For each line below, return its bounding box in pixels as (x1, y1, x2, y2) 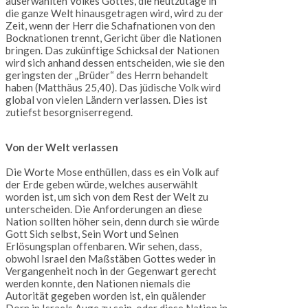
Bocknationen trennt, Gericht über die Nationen (5, 32, 221, 45)
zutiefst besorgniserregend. (5, 106, 133, 119)
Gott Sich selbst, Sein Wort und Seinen (5, 228, 179, 241)
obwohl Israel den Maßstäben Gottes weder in (5, 252, 216, 265)
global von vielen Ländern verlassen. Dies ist (5, 93, 208, 107)
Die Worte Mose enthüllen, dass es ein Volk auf (5, 166, 219, 179)
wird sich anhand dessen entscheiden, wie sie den (5, 56, 225, 69)
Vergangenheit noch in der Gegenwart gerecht (5, 265, 217, 278)
